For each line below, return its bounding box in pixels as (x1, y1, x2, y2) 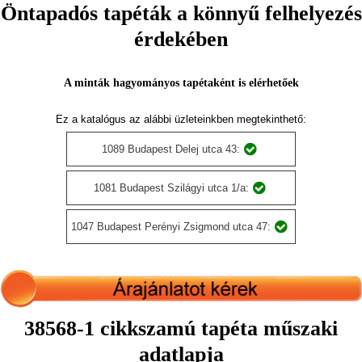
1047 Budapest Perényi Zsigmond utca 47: (71, 221, 271, 233)
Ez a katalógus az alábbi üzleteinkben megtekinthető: (56, 113, 306, 125)
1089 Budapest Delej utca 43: (102, 143, 240, 155)
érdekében (134, 27, 228, 51)
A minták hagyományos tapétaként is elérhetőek (63, 77, 299, 89)
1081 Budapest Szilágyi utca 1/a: (93, 182, 249, 194)
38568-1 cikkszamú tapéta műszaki (24, 316, 338, 340)
